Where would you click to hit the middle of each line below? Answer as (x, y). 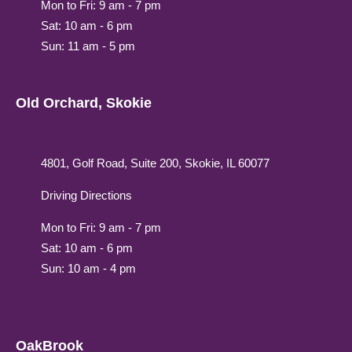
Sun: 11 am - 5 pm (88, 46)
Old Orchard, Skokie (84, 103)
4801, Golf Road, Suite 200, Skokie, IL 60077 (155, 163)
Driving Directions (86, 195)
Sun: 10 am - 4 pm (88, 268)
